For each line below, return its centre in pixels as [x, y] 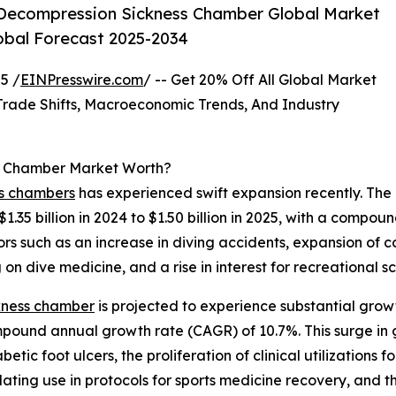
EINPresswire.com [82, 80]
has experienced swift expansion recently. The [233, 193]
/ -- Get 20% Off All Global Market [260, 80]
